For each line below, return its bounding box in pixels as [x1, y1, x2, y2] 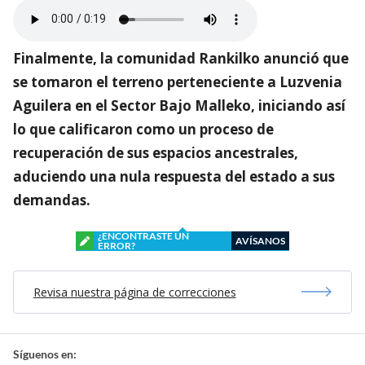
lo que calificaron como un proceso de [13, 119, 274, 139]
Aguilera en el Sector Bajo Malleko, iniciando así [13, 95, 345, 115]
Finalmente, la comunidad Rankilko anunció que [13, 48, 349, 68]
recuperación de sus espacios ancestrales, [13, 143, 298, 162]
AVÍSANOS [235, 234, 285, 247]
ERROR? [98, 239, 135, 252]
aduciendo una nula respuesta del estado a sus [13, 166, 335, 186]
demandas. [13, 190, 90, 209]
